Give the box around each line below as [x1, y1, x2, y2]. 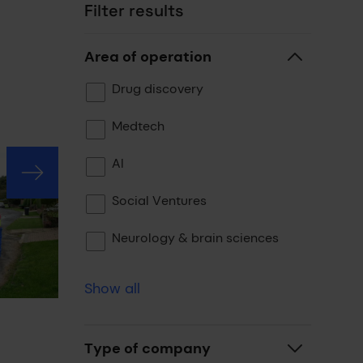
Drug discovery [112, 80, 203, 97]
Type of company [84, 339, 211, 358]
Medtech [112, 117, 164, 135]
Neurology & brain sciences [112, 229, 279, 246]
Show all [84, 278, 140, 298]
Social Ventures [112, 192, 207, 209]
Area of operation [84, 47, 211, 66]
